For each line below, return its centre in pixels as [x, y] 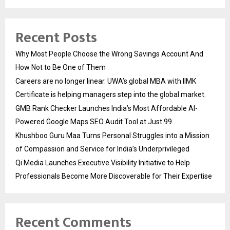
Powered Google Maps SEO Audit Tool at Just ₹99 [94, 121]
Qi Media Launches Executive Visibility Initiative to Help [103, 162]
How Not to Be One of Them [61, 67]
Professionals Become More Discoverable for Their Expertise [114, 176]
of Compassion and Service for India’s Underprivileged [102, 149]
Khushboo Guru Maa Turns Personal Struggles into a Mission [112, 135]
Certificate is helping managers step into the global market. [111, 94]
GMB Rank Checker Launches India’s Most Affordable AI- [107, 108]
